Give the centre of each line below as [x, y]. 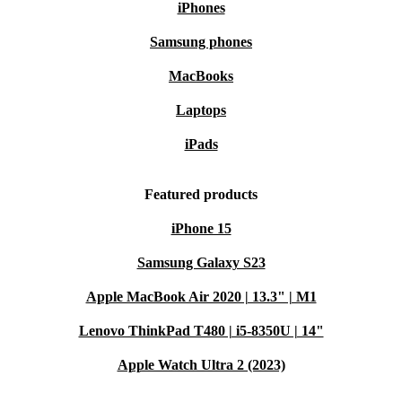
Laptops [201, 110]
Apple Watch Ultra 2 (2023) [201, 365]
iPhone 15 [201, 228]
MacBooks [201, 76]
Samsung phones [201, 42]
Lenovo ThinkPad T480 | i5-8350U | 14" [201, 331]
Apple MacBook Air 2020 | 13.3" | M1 [201, 297]
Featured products [201, 194]
